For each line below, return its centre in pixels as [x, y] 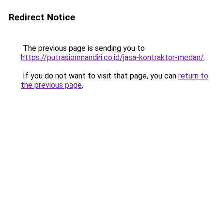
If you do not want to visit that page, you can [100, 76]
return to [193, 76]
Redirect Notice [42, 17]
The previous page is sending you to [83, 48]
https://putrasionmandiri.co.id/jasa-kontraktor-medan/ [112, 57]
